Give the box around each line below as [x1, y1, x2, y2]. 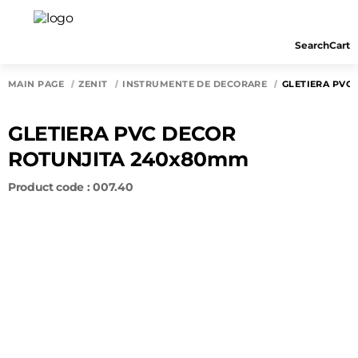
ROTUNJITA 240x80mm [8, 147, 249, 171]
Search [295, 39, 329, 51]
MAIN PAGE [8, 78, 64, 89]
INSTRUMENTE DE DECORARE [122, 78, 268, 89]
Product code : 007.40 [8, 180, 133, 194]
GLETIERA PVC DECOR [8, 121, 236, 145]
